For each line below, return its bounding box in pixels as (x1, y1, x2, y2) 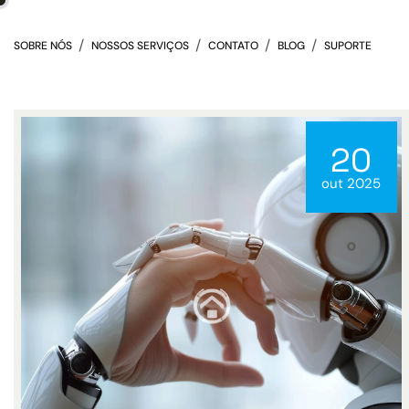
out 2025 (321, 173, 382, 193)
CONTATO (208, 38, 258, 53)
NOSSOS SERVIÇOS (91, 38, 189, 53)
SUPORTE (324, 38, 372, 53)
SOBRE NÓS (14, 38, 72, 53)
